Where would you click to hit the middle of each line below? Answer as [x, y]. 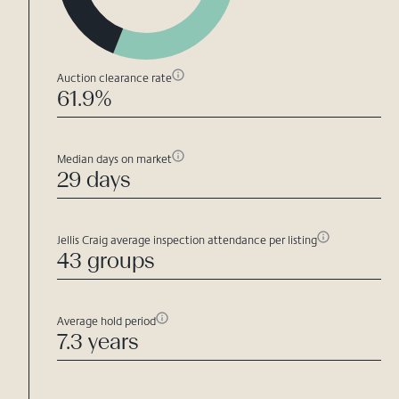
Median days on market [114, 159]
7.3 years [98, 342]
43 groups [106, 261]
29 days [94, 180]
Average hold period [106, 321]
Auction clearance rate [114, 77]
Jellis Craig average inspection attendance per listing [187, 240]
